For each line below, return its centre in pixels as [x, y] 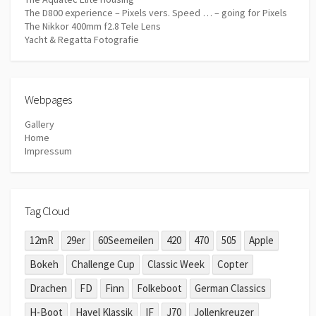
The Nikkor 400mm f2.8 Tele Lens [93, 26]
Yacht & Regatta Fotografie [82, 40]
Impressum [48, 151]
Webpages [48, 100]
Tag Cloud [47, 211]
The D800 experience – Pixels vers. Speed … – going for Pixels [156, 13]
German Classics [230, 288]
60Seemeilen [126, 241]
